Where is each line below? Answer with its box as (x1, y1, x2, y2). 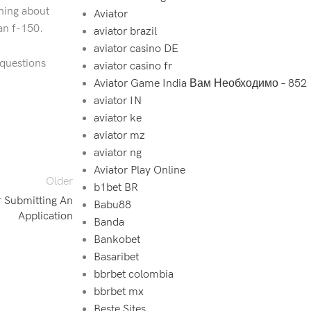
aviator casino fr (93, 60, 172, 73)
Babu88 (93, 199, 131, 212)
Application (17, 209, 73, 223)
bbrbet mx (93, 285, 144, 299)
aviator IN (93, 94, 142, 108)
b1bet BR (93, 181, 138, 194)
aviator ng (93, 146, 142, 160)
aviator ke (93, 112, 142, 125)
